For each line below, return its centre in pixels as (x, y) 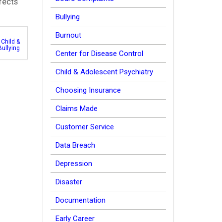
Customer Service (85, 127)
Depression (74, 164)
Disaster (69, 182)
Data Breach (75, 145)
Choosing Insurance (88, 90)
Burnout (68, 35)
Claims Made (77, 109)
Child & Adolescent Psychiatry (104, 72)
